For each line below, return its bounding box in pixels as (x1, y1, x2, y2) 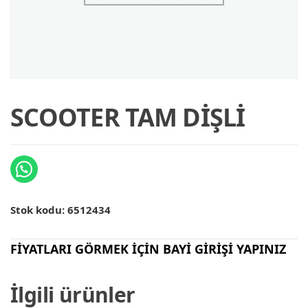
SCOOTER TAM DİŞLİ (10, 100, 245, 134)
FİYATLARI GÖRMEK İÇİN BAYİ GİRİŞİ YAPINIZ (10, 241, 286, 257)
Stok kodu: (10, 203, 67, 217)
